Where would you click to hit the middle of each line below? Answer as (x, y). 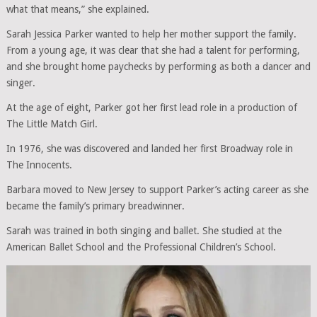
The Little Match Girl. (52, 123)
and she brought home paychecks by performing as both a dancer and (158, 66)
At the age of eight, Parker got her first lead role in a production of (151, 107)
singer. (21, 82)
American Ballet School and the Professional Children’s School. (141, 247)
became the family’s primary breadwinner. (95, 206)
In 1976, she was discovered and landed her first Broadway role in (149, 148)
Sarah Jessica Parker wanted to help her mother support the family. (151, 34)
